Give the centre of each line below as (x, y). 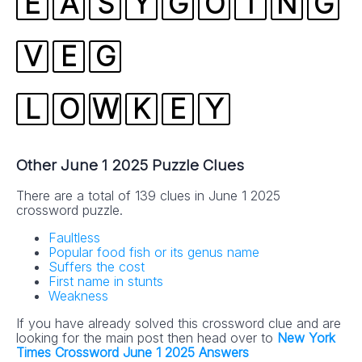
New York (306, 338)
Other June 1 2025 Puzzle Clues (130, 165)
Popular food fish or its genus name (154, 253)
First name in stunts (106, 282)
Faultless (74, 238)
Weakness (78, 296)
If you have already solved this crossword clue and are (179, 324)
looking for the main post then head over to (147, 338)
